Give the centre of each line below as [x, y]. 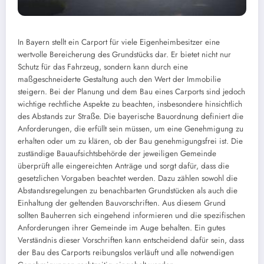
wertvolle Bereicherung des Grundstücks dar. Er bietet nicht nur [124, 55]
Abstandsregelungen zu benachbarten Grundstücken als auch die [128, 191]
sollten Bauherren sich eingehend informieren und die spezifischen [131, 216]
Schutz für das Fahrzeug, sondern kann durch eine [103, 67]
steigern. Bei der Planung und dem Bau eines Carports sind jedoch [131, 92]
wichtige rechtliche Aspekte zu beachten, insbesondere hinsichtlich [130, 104]
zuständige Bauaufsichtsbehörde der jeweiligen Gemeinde [117, 154]
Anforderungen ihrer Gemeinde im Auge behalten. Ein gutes [121, 228]
